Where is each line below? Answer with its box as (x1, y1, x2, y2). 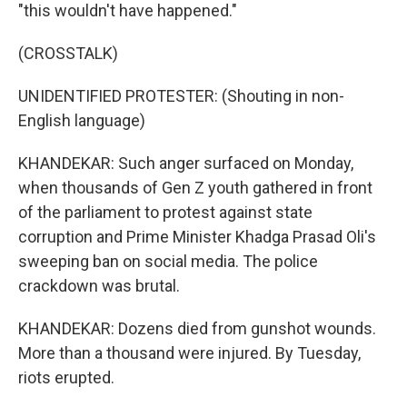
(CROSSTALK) (18, 44, 118, 63)
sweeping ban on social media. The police (18, 252, 318, 271)
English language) (18, 111, 145, 130)
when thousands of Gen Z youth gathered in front (18, 178, 372, 197)
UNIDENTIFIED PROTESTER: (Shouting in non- (18, 86, 344, 105)
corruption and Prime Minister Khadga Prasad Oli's (18, 227, 376, 246)
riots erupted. (18, 368, 114, 387)
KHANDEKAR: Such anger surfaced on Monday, (18, 154, 353, 173)
